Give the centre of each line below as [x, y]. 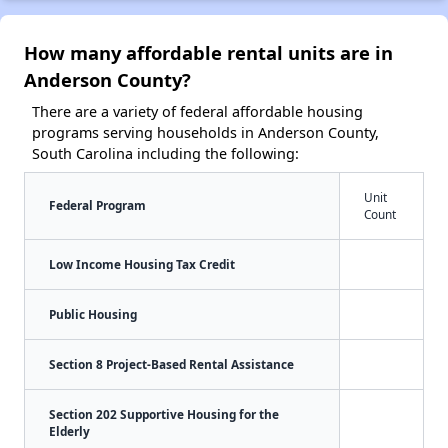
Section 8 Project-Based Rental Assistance [171, 363]
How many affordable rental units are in [208, 52]
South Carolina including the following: [165, 153]
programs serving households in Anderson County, [205, 132]
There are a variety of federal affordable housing [197, 111]
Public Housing [93, 313]
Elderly [69, 430]
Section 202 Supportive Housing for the [164, 413]
